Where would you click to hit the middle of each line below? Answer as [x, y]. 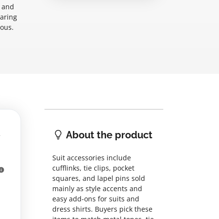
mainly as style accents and [97, 189]
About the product [108, 135]
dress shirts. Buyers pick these [102, 209]
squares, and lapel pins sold [99, 178]
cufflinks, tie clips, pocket [93, 168]
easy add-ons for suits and [96, 199]
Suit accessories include [92, 158]
